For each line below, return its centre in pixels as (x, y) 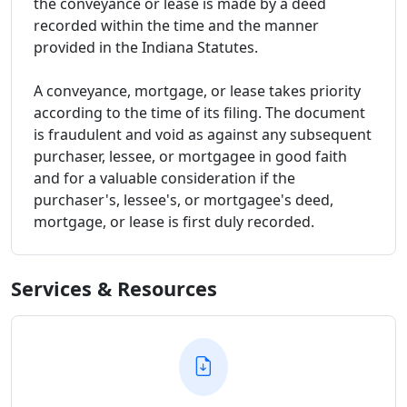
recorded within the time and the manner (176, 25)
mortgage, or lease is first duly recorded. (174, 221)
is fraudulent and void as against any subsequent (203, 134)
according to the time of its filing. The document (199, 112)
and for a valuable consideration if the (164, 178)
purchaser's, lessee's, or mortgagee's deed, (184, 199)
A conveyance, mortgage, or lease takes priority (197, 90)
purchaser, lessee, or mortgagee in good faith (190, 156)
